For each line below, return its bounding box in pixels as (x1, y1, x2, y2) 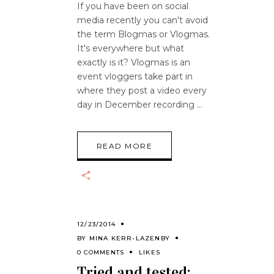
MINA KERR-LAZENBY (89, 234, 171, 242)
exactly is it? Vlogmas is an (77, 57, 190, 68)
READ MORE (97, 141, 152, 150)
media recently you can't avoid (77, 15, 208, 26)
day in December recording (77, 99, 197, 110)
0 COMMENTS (77, 248, 124, 256)
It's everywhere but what (77, 43, 184, 54)
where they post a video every (77, 85, 207, 96)
